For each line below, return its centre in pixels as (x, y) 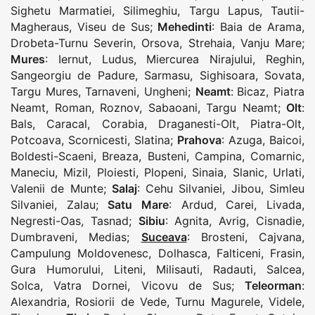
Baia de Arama (261, 27)
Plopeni (164, 173)
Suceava (164, 237)
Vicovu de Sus (186, 286)
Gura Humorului (56, 270)
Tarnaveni (111, 92)
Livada (284, 205)
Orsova (161, 43)
